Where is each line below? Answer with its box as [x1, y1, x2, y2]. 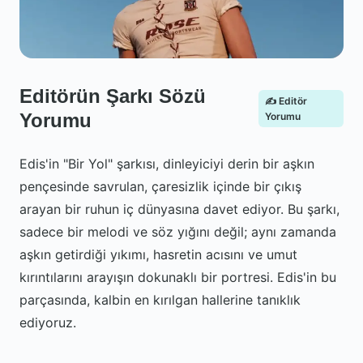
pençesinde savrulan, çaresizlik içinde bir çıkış [19, 178, 301, 194]
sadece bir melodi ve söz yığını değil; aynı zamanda [19, 224, 336, 240]
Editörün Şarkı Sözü [19, 85, 206, 107]
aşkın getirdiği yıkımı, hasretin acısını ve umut [19, 246, 297, 263]
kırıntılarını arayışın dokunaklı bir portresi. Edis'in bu [19, 269, 336, 285]
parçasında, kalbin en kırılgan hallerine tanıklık [19, 292, 301, 308]
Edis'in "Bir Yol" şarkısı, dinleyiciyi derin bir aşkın [19, 156, 314, 172]
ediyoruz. [19, 314, 76, 331]
